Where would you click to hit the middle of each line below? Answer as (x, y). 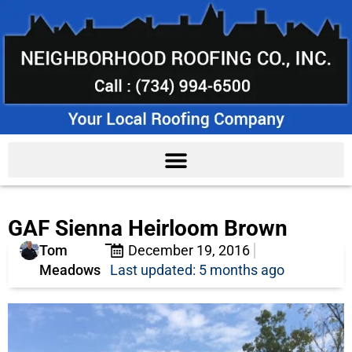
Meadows (70, 270)
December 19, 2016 (189, 251)
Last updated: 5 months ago (197, 270)
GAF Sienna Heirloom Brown (148, 229)
